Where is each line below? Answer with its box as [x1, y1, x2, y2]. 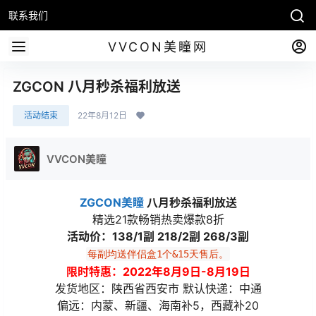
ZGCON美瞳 [79, 195, 144, 209]
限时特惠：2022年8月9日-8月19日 [66, 265, 250, 279]
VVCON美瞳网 [108, 39, 208, 54]
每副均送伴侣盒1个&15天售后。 [87, 248, 229, 260]
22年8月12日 [78, 110, 127, 121]
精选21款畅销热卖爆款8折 [92, 212, 224, 226]
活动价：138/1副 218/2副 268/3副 [67, 229, 249, 243]
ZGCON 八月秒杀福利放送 [13, 78, 181, 95]
